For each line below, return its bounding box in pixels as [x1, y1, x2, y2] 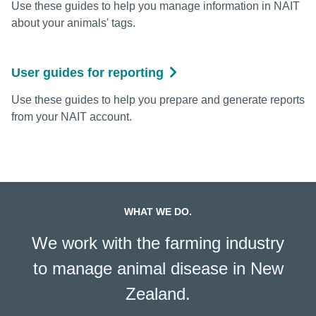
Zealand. [126, 284, 190, 303]
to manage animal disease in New [32, 258, 284, 278]
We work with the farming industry [32, 233, 284, 253]
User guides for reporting [11, 65, 164, 80]
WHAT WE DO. [124, 205, 192, 217]
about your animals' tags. [11, 16, 135, 29]
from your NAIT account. [11, 110, 132, 123]
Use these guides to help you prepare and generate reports [11, 93, 305, 106]
